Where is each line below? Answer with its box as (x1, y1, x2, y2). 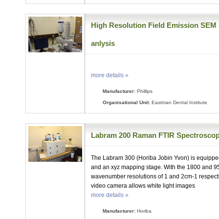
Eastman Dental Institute (150, 100, 208, 106)
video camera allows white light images (91, 182, 196, 189)
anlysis (91, 39, 115, 48)
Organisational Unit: (103, 100, 151, 106)
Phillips (135, 88, 153, 94)
